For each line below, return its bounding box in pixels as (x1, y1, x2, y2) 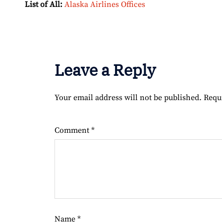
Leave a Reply (55, 59, 156, 81)
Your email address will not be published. (55, 93, 202, 103)
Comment (55, 125, 91, 136)
